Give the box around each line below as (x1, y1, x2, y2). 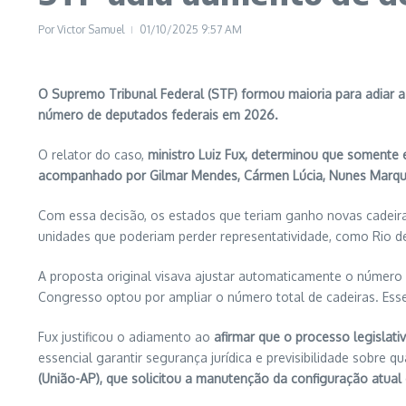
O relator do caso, (38, 147, 144, 162)
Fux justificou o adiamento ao (38, 329, 210, 344)
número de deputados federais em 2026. (38, 107, 278, 122)
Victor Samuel (57, 23, 124, 36)
